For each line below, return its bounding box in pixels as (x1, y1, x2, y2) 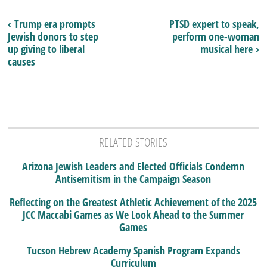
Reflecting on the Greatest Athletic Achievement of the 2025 (10, 194, 257, 209)
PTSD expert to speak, (169, 16, 259, 31)
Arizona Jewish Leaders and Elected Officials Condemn (22, 159, 245, 173)
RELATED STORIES (99, 133, 168, 150)
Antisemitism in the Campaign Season (55, 171, 212, 186)
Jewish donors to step (8, 29, 99, 44)
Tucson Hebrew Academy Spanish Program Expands (26, 243, 240, 257)
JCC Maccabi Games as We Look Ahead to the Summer (23, 207, 244, 222)
